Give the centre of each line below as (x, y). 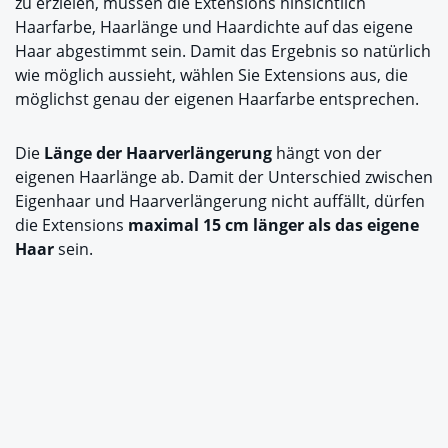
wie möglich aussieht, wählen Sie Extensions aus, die (211, 75)
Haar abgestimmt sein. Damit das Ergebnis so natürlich (223, 51)
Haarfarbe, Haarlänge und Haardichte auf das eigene (214, 27)
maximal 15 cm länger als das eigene (273, 225)
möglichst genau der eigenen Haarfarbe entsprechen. (217, 99)
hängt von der (327, 153)
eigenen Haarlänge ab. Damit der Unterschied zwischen (224, 177)
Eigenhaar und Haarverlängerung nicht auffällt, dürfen (220, 201)
